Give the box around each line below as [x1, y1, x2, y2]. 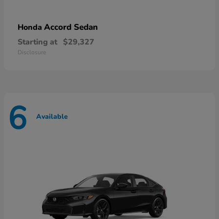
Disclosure [18, 48, 46, 57]
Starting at [18, 37, 57, 48]
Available [36, 111, 68, 121]
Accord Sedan [44, 22, 98, 33]
